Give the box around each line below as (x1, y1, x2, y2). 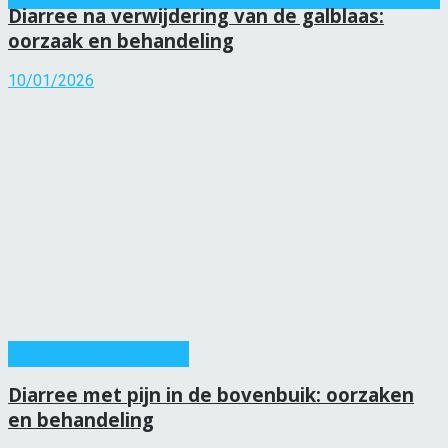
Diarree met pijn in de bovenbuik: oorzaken (8, 381, 414, 407)
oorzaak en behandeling (8, 27, 234, 53)
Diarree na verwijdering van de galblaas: (8, 2, 384, 28)
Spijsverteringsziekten (14, 344, 183, 364)
